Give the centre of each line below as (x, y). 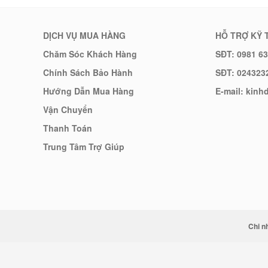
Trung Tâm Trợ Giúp (84, 147)
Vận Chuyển (68, 110)
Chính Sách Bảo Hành (88, 73)
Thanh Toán (68, 128)
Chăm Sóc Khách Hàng (90, 54)
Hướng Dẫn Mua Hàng (89, 91)
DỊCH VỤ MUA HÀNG (84, 36)
